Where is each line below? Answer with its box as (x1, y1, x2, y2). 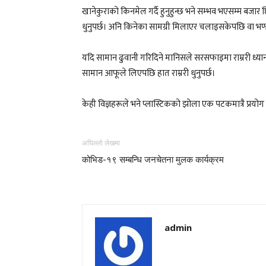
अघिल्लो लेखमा (82, 138, 120, 147)
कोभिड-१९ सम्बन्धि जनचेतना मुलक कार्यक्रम (82, 154, 224, 165)
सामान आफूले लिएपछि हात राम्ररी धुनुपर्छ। (82, 65, 216, 81)
